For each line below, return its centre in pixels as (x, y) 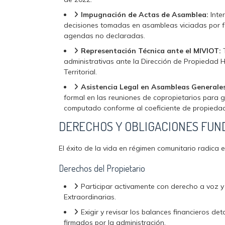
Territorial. (80, 72)
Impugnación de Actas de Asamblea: (145, 15)
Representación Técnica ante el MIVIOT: (151, 51)
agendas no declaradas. (104, 36)
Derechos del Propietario (102, 168)
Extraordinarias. (90, 197)
